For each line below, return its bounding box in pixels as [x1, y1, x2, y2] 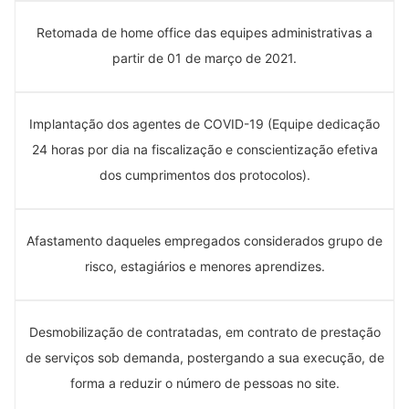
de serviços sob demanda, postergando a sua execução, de [25, 349, 384, 365]
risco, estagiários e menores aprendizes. [84, 257, 325, 274]
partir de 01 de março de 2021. [112, 49, 297, 66]
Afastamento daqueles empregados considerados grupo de [26, 232, 383, 248]
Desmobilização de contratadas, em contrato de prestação [28, 323, 381, 340]
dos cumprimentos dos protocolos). [99, 166, 310, 183]
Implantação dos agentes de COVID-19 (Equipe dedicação [29, 115, 380, 131]
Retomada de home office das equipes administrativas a [37, 24, 372, 40]
